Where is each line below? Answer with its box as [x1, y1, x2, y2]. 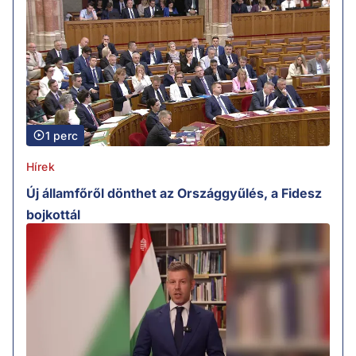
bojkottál [26, 206, 80, 222]
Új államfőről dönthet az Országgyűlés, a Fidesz [26, 184, 322, 201]
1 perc [45, 128, 78, 142]
